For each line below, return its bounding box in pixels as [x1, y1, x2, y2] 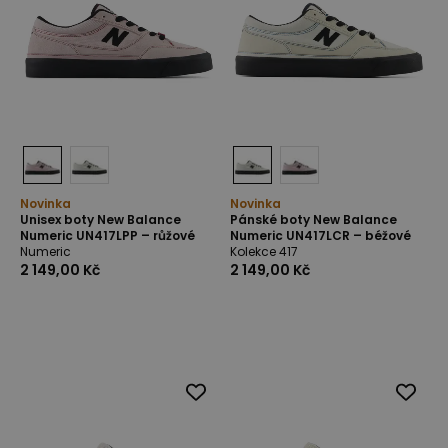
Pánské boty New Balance [230, 211, 397, 228]
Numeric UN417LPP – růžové [20, 227, 195, 244]
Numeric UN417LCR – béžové [230, 227, 411, 244]
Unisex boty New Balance [20, 211, 181, 228]
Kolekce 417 [230, 243, 298, 260]
